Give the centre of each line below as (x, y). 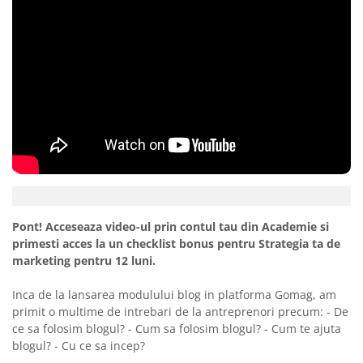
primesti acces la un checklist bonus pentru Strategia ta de (176, 244)
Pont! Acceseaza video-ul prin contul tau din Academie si (171, 227)
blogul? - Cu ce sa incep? (79, 346)
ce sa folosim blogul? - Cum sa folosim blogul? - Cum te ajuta (177, 329)
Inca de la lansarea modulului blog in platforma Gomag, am (174, 295)
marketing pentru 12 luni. (85, 261)
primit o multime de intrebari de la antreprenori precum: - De (180, 312)
